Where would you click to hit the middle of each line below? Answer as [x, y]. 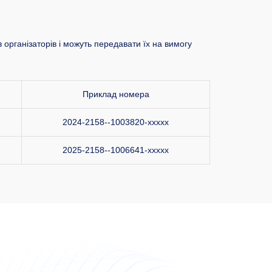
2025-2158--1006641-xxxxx [116, 150]
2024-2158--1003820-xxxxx [116, 122]
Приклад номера [116, 94]
